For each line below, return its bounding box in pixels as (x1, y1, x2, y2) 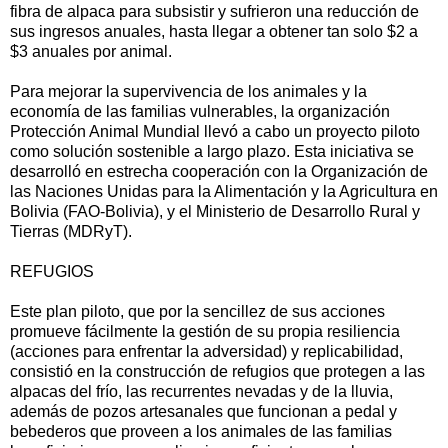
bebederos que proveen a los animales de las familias (10, 422, 392, 440)
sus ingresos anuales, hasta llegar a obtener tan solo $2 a (10, 22, 418, 40)
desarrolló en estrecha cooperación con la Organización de (10, 162, 428, 180)
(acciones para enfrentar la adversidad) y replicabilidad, (10, 342, 403, 360)
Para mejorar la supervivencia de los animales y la (10, 82, 367, 100)
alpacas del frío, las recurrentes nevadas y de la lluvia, (10, 382, 393, 400)
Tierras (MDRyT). (10, 222, 132, 240)
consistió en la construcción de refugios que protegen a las (10, 362, 425, 380)
